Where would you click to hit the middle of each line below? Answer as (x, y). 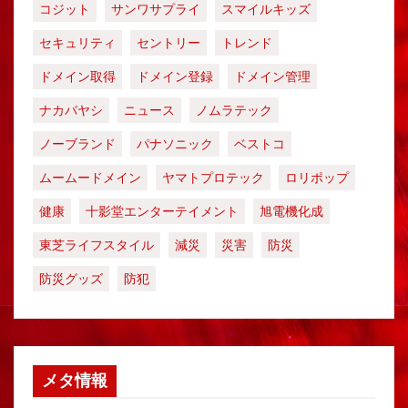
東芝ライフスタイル (97, 245)
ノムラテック (234, 110)
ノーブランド (77, 144)
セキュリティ (77, 43)
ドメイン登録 (175, 76)
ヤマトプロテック (213, 178)
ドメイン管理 (272, 76)
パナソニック (175, 144)
